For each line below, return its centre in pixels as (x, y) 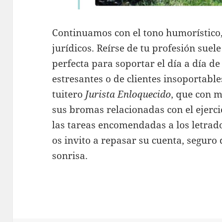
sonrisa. (70, 155)
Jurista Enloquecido (128, 94)
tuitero (69, 94)
